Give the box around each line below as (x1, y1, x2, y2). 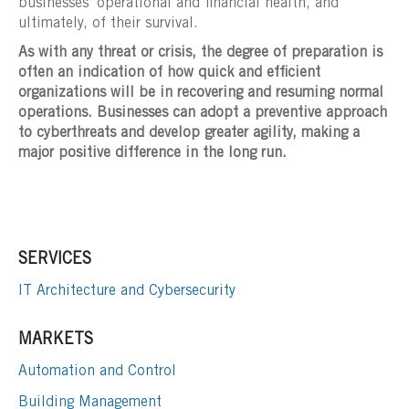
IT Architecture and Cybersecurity (18, 283, 236, 299)
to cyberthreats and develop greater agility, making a (18, 125, 360, 141)
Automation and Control (18, 363, 176, 379)
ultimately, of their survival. (18, 16, 198, 31)
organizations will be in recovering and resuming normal (18, 85, 383, 100)
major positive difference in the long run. (18, 145, 287, 161)
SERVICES (18, 251, 91, 268)
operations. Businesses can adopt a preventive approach (18, 105, 387, 121)
